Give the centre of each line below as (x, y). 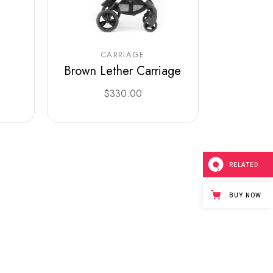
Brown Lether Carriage (123, 71)
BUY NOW (245, 196)
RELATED (244, 165)
